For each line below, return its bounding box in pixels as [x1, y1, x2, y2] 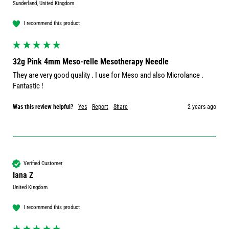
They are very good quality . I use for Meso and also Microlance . [13, 70, 203, 80]
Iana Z [13, 170, 33, 180]
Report [92, 103, 108, 110]
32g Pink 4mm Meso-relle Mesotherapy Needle [13, 56, 169, 66]
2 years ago [188, 103, 216, 110]
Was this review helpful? [13, 103, 73, 110]
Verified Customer [24, 160, 62, 167]
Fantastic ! [13, 81, 45, 90]
